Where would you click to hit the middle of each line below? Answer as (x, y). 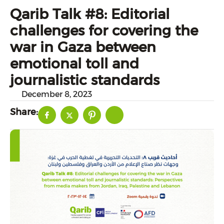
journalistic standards (85, 80)
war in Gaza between (83, 47)
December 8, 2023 (56, 94)
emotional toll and (74, 63)
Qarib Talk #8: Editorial (90, 14)
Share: (24, 112)
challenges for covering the (104, 30)
